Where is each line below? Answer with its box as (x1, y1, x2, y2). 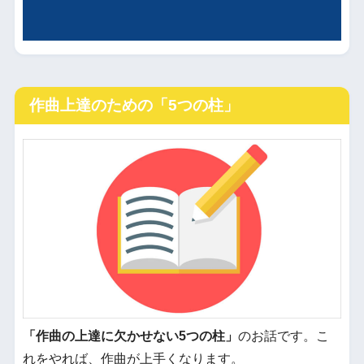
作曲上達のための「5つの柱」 (28, 96, 239, 114)
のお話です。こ (237, 328, 329, 343)
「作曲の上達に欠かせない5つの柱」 (22, 328, 238, 343)
